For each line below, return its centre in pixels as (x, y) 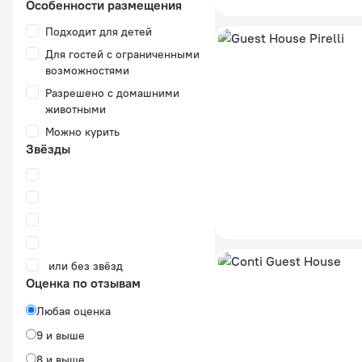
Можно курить (82, 132)
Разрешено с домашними (112, 93)
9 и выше (61, 335)
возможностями (87, 70)
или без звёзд (86, 266)
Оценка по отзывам (83, 283)
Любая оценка (74, 311)
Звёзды (48, 149)
